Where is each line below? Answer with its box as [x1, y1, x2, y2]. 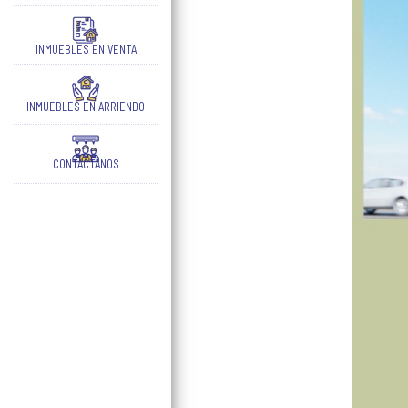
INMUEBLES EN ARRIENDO [26, 98, 146, 114]
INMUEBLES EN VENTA [35, 41, 137, 56]
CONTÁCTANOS [52, 156, 119, 171]
